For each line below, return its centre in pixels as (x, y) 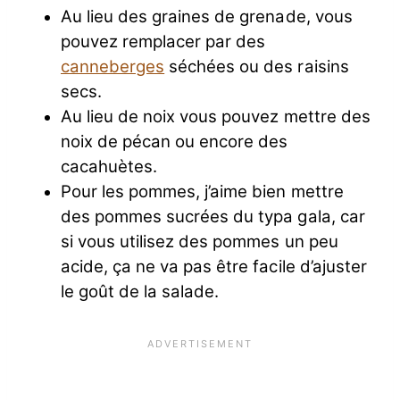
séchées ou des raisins (257, 67)
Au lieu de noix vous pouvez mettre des (216, 117)
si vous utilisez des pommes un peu (200, 242)
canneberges (113, 67)
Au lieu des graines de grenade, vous (207, 17)
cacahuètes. (109, 167)
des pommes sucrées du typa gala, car (213, 217)
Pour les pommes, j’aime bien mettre (202, 192)
